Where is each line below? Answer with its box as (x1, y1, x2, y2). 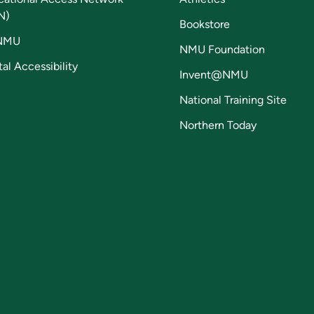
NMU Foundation (179, 43, 265, 57)
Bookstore (179, 18, 230, 32)
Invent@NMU (179, 68, 248, 82)
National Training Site (179, 93, 287, 107)
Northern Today (179, 118, 257, 132)
